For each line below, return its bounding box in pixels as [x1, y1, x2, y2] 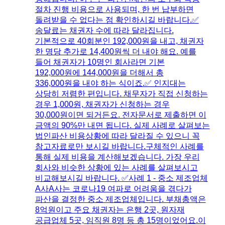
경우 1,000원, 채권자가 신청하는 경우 [35, 99, 170, 108]
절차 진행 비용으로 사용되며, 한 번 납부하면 [35, 5, 194, 14]
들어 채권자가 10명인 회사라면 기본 [35, 57, 165, 66]
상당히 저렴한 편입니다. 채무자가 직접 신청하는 [35, 89, 208, 98]
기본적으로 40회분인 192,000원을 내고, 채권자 [35, 36, 204, 45]
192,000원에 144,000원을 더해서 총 [35, 68, 164, 77]
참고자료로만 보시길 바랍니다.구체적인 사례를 [35, 142, 204, 151]
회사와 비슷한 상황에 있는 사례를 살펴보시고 [35, 163, 198, 172]
